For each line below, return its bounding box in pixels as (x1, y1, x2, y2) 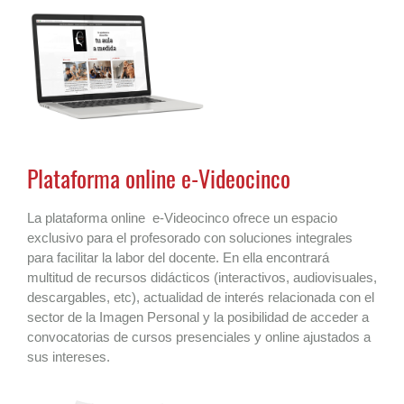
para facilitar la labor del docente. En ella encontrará (27, 249, 329, 265)
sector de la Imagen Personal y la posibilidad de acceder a (27, 308, 369, 325)
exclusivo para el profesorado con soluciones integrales (27, 229, 353, 245)
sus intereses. (27, 348, 110, 364)
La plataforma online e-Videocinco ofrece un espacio (27, 209, 337, 225)
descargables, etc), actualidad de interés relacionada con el (27, 289, 374, 305)
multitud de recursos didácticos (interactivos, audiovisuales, (27, 269, 377, 285)
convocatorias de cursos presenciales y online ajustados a (27, 328, 371, 344)
